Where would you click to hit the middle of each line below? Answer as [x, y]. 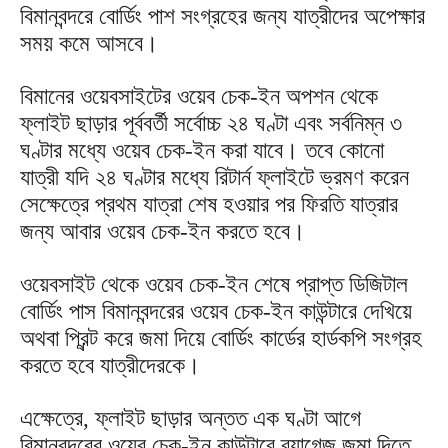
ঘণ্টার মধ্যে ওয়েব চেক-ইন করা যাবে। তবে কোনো [202, 150]
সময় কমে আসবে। [89, 43]
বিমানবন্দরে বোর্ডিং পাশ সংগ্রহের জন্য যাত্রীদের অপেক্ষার [222, 16]
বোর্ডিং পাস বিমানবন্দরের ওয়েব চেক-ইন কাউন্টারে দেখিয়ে [216, 311]
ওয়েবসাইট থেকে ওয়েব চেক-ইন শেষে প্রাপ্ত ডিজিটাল [214, 284]
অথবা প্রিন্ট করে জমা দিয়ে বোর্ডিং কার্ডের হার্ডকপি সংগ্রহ [221, 338]
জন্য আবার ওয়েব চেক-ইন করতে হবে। [163, 231]
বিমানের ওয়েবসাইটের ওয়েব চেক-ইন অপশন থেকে [199, 96]
